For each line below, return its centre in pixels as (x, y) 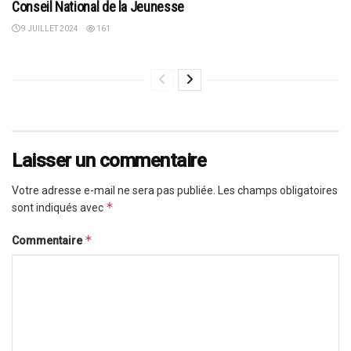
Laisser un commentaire (109, 161)
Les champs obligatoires (278, 191)
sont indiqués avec (59, 208)
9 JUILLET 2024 (49, 29)
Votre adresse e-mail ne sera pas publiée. (114, 191)
